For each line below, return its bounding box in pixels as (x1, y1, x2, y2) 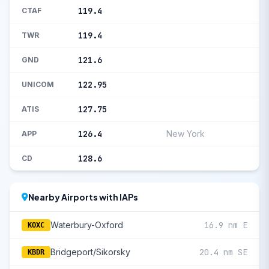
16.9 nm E (204, 220, 247, 231)
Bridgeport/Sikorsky (50, 247, 130, 258)
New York (166, 128, 205, 139)
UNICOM (22, 80, 54, 89)
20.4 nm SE (199, 247, 247, 258)
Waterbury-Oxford (50, 220, 123, 231)
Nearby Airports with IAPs (28, 192, 138, 203)
